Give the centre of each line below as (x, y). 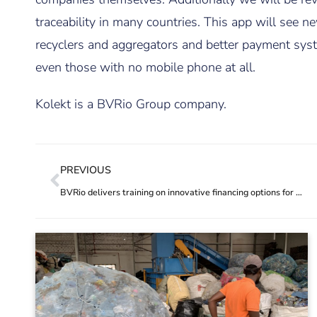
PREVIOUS (86, 170)
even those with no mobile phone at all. (145, 67)
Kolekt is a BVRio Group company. (131, 104)
